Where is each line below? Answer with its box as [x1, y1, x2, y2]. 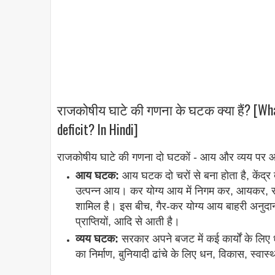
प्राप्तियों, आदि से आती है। [76, 215, 180, 228]
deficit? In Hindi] [57, 118, 138, 139]
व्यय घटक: [76, 233, 118, 246]
